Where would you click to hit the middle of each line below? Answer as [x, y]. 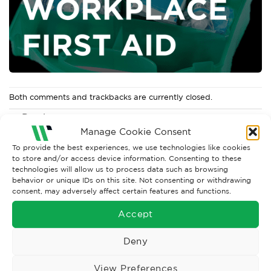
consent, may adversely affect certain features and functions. [122, 191]
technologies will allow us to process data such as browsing [120, 169]
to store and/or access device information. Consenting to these [127, 158]
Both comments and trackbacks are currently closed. [111, 97]
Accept [135, 214]
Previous [41, 116]
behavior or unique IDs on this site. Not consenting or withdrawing [132, 180]
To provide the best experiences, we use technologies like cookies [131, 147]
